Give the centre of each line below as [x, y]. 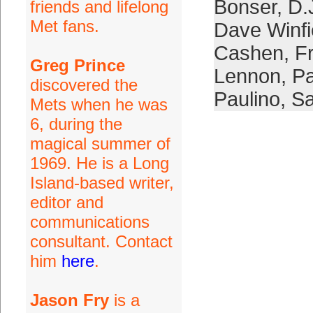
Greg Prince [77, 65]
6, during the [76, 124]
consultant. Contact [101, 241]
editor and [66, 202]
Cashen [248, 53]
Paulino [247, 99]
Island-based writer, [102, 183]
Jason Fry [69, 300]
